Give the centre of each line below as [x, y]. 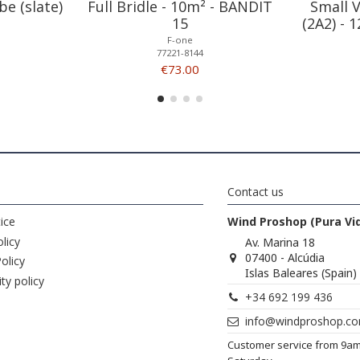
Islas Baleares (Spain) [301, 273]
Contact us [256, 192]
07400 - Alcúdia [285, 258]
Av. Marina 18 [280, 243]
